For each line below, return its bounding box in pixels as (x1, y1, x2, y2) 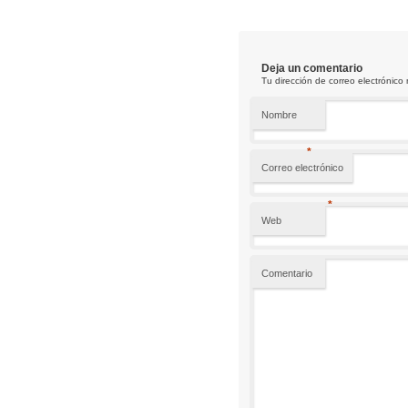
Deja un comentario (261, 61, 363, 75)
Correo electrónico (261, 161, 344, 173)
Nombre (261, 108, 298, 120)
